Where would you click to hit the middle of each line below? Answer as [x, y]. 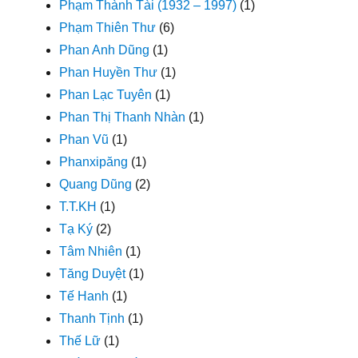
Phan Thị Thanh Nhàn [123, 117]
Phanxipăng [94, 161]
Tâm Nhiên [91, 251]
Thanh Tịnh [92, 318]
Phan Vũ [84, 139]
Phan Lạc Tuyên [106, 94]
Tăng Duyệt [93, 273]
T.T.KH [78, 206]
